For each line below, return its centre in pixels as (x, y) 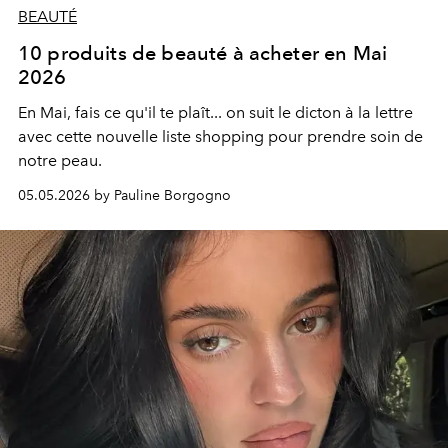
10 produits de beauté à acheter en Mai (203, 53)
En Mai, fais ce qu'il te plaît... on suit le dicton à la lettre (215, 113)
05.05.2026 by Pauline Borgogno (124, 196)
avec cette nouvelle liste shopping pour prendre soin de (220, 137)
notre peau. (60, 161)
